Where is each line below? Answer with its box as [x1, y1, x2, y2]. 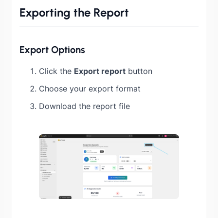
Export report [74, 66, 126, 76]
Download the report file [39, 101, 130, 111]
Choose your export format [39, 84, 141, 94]
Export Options [19, 44, 85, 56]
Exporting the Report [19, 5, 129, 20]
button [126, 66, 152, 76]
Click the [39, 66, 74, 76]
